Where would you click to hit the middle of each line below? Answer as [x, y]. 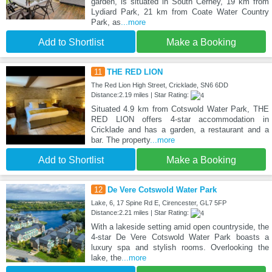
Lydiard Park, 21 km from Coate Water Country [180, 12]
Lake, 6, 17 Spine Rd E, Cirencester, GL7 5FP [158, 202]
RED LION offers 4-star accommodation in [180, 119]
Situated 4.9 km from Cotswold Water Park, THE [180, 109]
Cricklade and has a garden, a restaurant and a [180, 129]
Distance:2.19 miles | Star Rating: [141, 94]
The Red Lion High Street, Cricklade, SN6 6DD [159, 85]
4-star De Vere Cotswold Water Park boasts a [180, 237]
